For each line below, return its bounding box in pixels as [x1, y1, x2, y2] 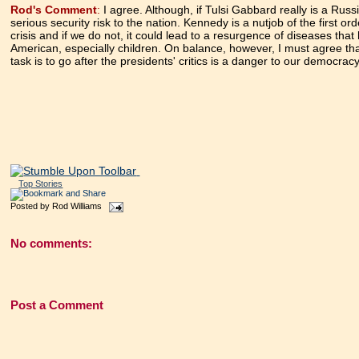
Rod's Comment [10, 3, 98, 17]
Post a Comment [10, 297, 104, 312]
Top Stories [18, 179, 63, 189]
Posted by [10, 201, 53, 212]
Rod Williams [52, 201, 103, 212]
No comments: [10, 236, 93, 250]
